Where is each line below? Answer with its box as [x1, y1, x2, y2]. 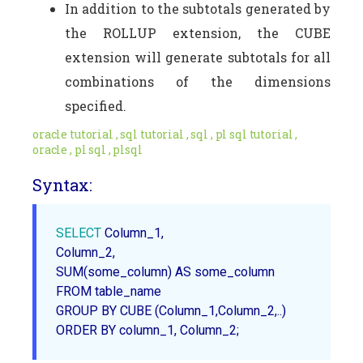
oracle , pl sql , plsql [32, 141, 143, 157]
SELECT [56, 224, 101, 241]
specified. [65, 96, 126, 114]
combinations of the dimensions [65, 72, 331, 90]
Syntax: [32, 173, 92, 195]
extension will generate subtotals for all [65, 48, 331, 66]
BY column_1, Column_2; [97, 322, 239, 338]
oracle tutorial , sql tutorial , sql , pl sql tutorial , [32, 126, 298, 142]
